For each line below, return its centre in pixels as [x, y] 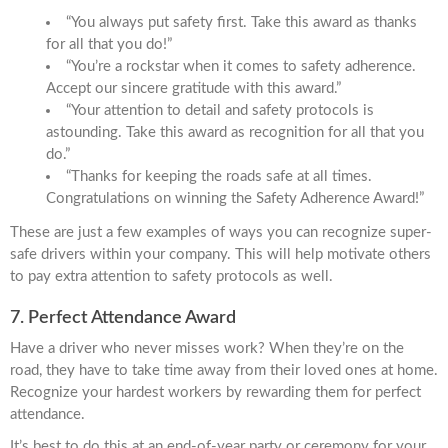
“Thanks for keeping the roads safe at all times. [219, 177]
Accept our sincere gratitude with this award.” [193, 89]
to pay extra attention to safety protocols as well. [171, 277]
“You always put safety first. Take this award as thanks [241, 23]
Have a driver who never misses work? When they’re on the [207, 348]
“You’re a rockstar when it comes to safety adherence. [241, 67]
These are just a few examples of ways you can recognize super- [221, 233]
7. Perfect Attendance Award [123, 317]
